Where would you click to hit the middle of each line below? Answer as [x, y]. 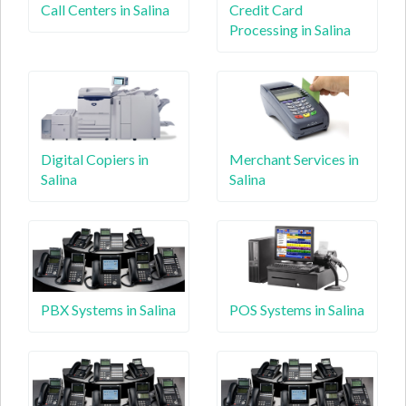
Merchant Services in [294, 159]
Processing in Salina [290, 29]
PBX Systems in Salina [108, 309]
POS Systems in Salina [297, 309]
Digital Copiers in [95, 159]
